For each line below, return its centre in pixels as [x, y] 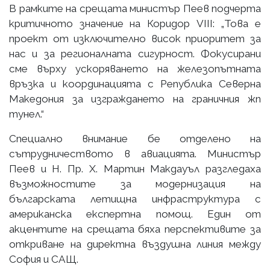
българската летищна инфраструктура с [135, 199]
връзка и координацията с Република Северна [135, 83]
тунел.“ [27, 114]
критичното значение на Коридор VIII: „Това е [135, 23]
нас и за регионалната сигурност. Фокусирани [135, 53]
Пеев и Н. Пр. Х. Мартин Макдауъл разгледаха [135, 168]
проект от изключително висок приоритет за [135, 38]
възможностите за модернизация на [135, 184]
